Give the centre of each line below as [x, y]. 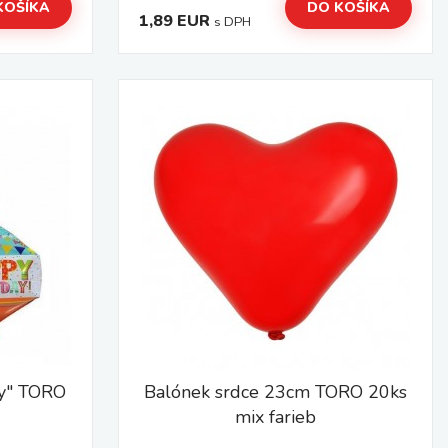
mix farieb [276, 417]
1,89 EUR [175, 21]
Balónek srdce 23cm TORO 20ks [276, 392]
